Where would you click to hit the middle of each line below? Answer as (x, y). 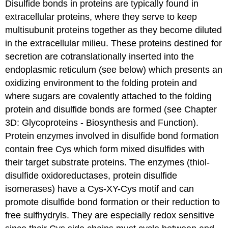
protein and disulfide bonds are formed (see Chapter (111, 109)
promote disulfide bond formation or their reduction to (113, 202)
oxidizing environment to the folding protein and (101, 83)
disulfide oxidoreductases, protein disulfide (91, 175)
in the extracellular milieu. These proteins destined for (114, 43)
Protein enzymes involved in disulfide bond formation (112, 136)
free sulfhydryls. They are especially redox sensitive (110, 215)
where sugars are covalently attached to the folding (109, 96)
